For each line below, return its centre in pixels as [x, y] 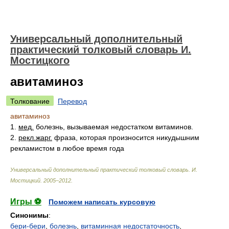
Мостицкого [40, 60]
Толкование [30, 101]
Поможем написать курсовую [102, 202]
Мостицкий [25, 180]
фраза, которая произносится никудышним [126, 138]
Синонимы [29, 215]
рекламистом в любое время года [67, 148]
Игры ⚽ [26, 202]
